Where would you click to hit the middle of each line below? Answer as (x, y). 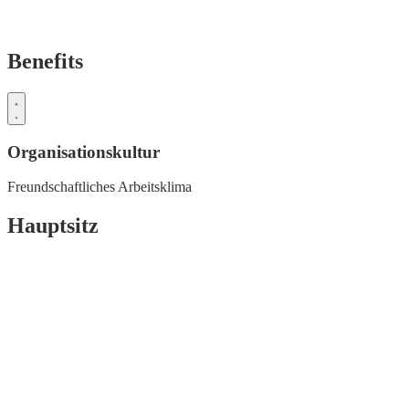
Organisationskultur (84, 152)
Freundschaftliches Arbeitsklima (100, 187)
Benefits (45, 61)
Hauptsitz (53, 226)
